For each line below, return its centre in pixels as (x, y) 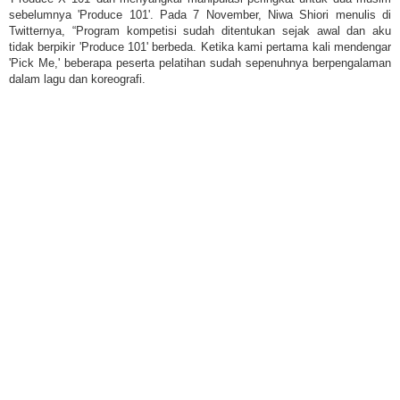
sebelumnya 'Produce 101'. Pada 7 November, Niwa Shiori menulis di (200, 14)
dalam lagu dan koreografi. (77, 79)
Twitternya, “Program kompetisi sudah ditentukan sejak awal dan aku (200, 30)
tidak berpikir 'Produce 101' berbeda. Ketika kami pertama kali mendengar (200, 46)
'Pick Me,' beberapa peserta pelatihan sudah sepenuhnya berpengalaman (200, 62)
